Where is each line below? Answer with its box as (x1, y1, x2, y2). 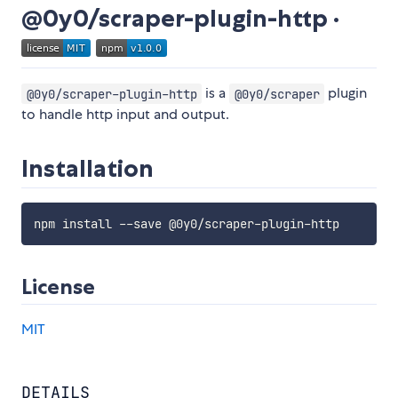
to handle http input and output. (21, 105, 229, 124)
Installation (21, 154, 154, 184)
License (21, 274, 95, 300)
